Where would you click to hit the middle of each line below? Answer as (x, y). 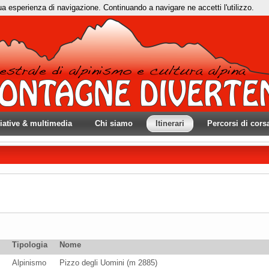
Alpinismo (29, 263)
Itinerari (170, 123)
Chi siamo (114, 123)
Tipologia (30, 245)
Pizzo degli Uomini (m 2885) (108, 263)
